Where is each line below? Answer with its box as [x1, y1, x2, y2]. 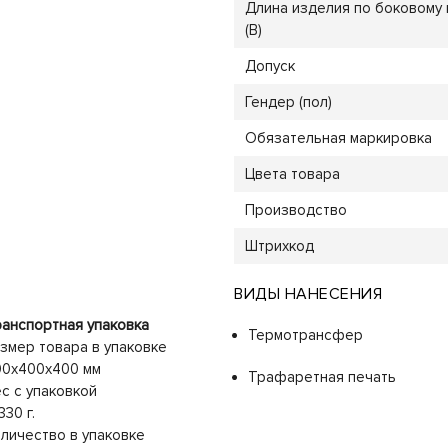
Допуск [244, 56, 295, 75]
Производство [244, 200, 347, 219]
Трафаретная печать [248, 367, 396, 386]
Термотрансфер [248, 325, 363, 344]
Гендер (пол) [244, 92, 332, 111]
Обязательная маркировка [244, 128, 432, 147]
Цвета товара [244, 164, 340, 183]
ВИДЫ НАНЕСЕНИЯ [234, 283, 382, 304]
